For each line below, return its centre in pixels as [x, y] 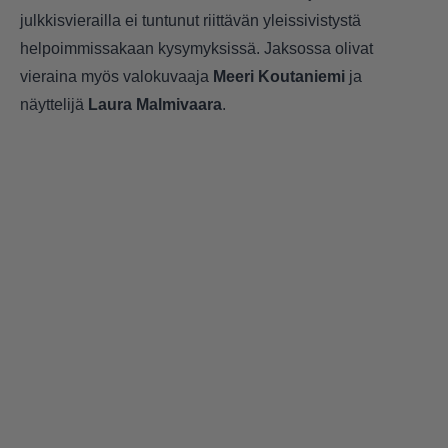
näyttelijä [54, 104]
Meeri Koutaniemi [279, 76]
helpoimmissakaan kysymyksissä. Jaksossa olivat [196, 48]
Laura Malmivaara [155, 104]
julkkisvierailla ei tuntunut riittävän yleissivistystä [190, 20]
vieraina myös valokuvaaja [116, 76]
